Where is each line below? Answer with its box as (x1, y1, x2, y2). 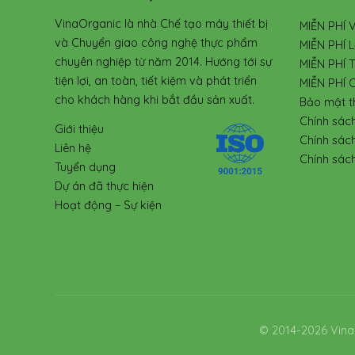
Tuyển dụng (55, 160, 116, 175)
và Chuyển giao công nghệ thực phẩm (55, 36, 258, 51)
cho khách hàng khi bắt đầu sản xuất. (55, 93, 254, 108)
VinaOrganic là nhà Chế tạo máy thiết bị (55, 17, 268, 32)
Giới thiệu (55, 122, 104, 137)
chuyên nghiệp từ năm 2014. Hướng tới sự (55, 55, 272, 70)
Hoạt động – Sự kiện (55, 198, 162, 213)
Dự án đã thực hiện (55, 179, 154, 194)
